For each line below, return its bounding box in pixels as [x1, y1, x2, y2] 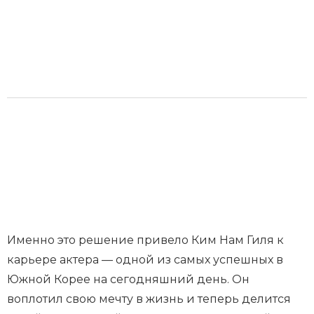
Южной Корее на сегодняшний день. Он [7, 273, 250, 287]
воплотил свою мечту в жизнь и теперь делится [7, 292, 291, 306]
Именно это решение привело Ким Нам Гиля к [7, 233, 284, 247]
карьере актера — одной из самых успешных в [7, 253, 283, 267]
